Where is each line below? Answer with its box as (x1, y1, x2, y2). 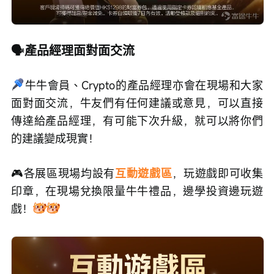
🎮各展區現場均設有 (11, 166, 115, 181)
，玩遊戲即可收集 (172, 166, 264, 181)
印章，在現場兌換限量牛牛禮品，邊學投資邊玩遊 (11, 183, 263, 199)
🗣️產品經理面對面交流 (11, 42, 135, 59)
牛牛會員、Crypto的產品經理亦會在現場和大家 (24, 78, 263, 93)
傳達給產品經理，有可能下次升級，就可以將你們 (11, 113, 263, 128)
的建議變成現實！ (11, 131, 99, 146)
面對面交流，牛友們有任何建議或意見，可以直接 (11, 95, 263, 111)
